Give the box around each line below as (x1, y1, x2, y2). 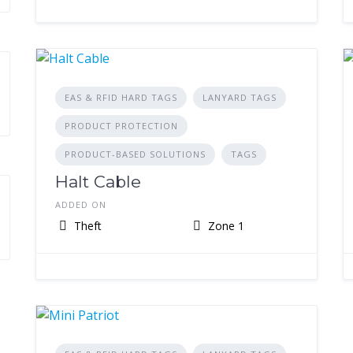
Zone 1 (204, 218, 244, 233)
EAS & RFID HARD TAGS (64, 91, 177, 103)
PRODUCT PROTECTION (64, 120, 178, 132)
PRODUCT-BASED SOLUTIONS (64, 148, 206, 160)
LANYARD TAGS (202, 91, 277, 103)
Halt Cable (54, 172, 141, 191)
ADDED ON (54, 199, 106, 210)
